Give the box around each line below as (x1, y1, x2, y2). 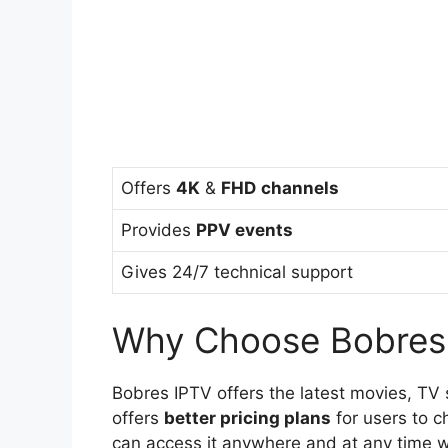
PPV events (196, 219, 293, 240)
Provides (121, 219, 196, 240)
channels (261, 177, 339, 198)
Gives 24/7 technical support (121, 261, 353, 282)
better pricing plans (164, 408, 331, 429)
